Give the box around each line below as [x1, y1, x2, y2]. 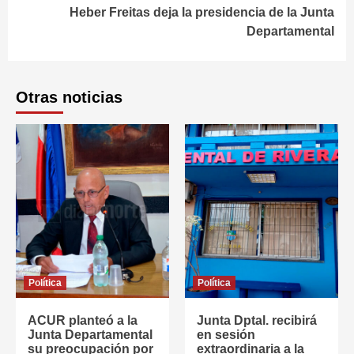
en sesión [197, 328, 255, 341]
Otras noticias [16, 88, 122, 106]
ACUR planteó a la [28, 314, 137, 327]
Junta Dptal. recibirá [197, 314, 317, 327]
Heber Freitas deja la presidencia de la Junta [70, 6, 334, 19]
